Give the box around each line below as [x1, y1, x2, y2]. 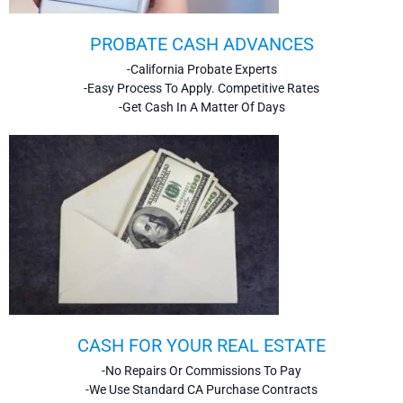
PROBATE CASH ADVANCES [89, 33, 314, 56]
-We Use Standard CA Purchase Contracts [85, 382, 318, 398]
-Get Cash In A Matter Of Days [118, 100, 285, 115]
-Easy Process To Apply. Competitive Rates [84, 81, 319, 96]
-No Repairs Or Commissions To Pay [102, 363, 301, 379]
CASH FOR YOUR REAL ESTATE [77, 335, 326, 357]
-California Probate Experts [126, 62, 277, 77]
